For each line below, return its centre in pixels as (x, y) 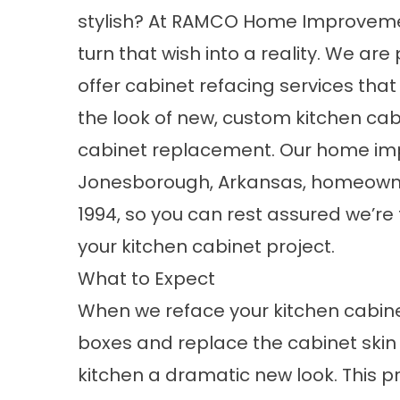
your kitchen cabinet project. (206, 246)
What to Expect (146, 279)
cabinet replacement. (179, 150)
